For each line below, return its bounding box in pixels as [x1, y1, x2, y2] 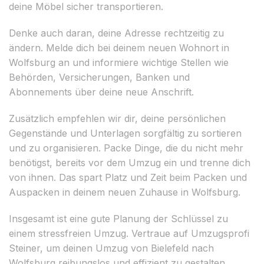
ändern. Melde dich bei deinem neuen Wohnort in [9, 41, 229, 54]
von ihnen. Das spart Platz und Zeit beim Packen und [9, 171, 247, 183]
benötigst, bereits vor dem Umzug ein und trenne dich [9, 156, 250, 169]
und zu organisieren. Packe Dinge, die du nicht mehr [9, 141, 243, 154]
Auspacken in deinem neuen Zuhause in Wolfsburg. [9, 186, 240, 198]
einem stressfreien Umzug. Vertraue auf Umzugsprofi [9, 227, 249, 239]
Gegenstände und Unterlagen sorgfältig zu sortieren [9, 127, 242, 139]
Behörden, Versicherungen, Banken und [9, 71, 190, 83]
